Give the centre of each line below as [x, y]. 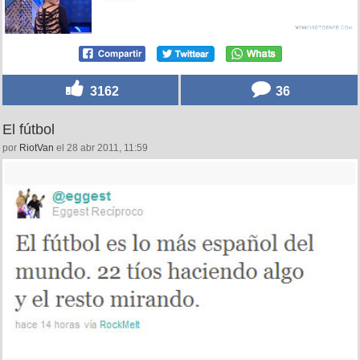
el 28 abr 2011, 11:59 [101, 148]
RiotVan [37, 148]
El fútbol [29, 130]
